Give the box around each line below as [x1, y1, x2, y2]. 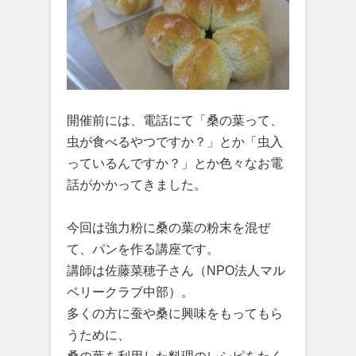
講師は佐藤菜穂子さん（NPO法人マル [67, 264, 285, 278]
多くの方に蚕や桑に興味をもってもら [67, 307, 283, 321]
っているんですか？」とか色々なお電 [67, 157, 283, 171]
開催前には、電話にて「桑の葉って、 [67, 114, 283, 128]
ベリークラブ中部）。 [67, 285, 194, 300]
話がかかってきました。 [67, 178, 207, 192]
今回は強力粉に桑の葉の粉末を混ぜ [67, 221, 270, 235]
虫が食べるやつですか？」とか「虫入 [67, 135, 283, 149]
